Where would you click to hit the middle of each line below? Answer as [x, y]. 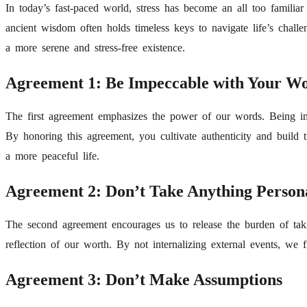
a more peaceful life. [52, 156]
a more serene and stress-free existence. [95, 47]
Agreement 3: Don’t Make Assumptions [144, 279]
